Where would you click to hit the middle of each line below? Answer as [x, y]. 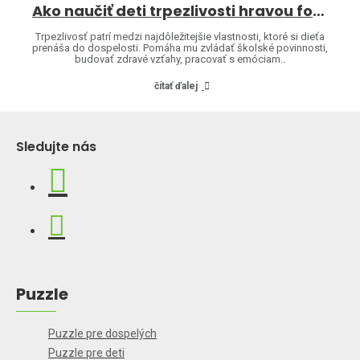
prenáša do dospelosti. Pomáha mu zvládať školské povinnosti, [180, 47]
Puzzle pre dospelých [102, 333]
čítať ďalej [176, 86]
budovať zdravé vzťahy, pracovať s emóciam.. [180, 59]
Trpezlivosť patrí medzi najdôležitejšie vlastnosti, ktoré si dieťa [180, 36]
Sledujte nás [56, 146]
